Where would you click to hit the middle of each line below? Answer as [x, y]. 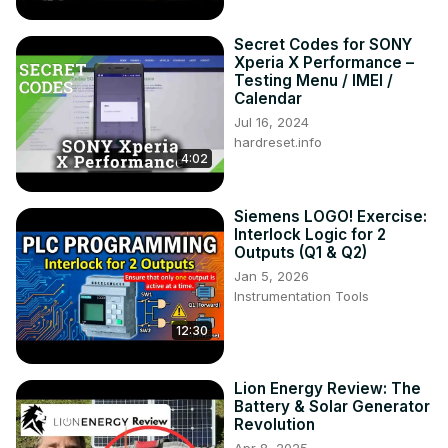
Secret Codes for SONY [323, 45]
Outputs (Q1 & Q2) [300, 253]
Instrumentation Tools [301, 296]
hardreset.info [278, 142]
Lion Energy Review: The [327, 389]
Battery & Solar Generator [332, 407]
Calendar [268, 99]
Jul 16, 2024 [271, 122]
